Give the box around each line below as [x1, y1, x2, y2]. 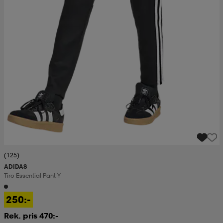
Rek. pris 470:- [3, 211, 58, 221]
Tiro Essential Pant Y [3, 172, 61, 180]
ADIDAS [3, 163, 27, 171]
